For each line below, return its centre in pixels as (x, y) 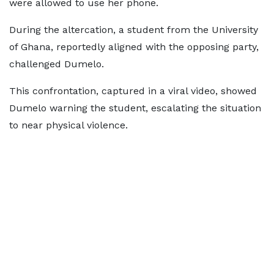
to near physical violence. (68, 125)
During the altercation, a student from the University (134, 30)
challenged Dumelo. (57, 64)
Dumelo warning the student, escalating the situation (135, 108)
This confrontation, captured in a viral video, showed (133, 91)
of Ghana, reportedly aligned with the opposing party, (134, 47)
